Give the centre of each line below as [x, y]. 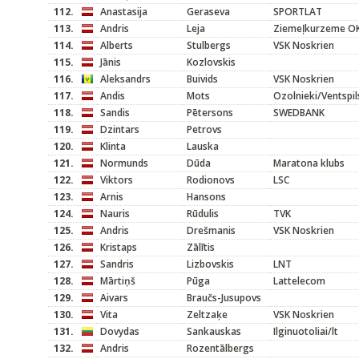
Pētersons [210, 113]
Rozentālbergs [220, 348]
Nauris [115, 214]
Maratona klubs [309, 163]
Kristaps [119, 247]
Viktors [117, 180]
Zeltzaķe [207, 315]
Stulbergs [209, 45]
